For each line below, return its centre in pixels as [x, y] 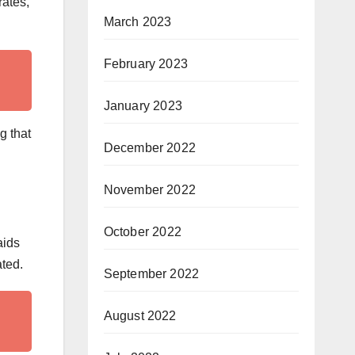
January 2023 [143, 106]
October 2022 [142, 232]
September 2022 [151, 274]
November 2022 [150, 190]
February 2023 [146, 64]
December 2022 [150, 148]
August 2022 [140, 316]
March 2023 [137, 22]
